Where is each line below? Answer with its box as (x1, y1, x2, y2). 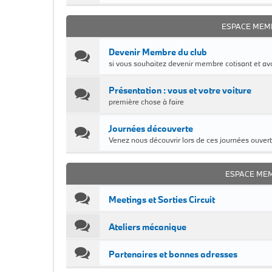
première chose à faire (109, 97, 184, 106)
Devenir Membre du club (109, 46, 207, 58)
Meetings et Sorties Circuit (109, 194, 215, 205)
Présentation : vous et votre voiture (109, 84, 251, 96)
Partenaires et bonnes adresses (109, 248, 237, 260)
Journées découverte (109, 123, 193, 134)
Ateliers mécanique (109, 221, 186, 233)
